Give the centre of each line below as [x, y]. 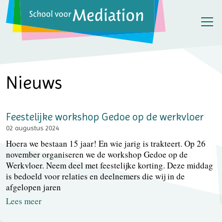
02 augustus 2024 [32, 128]
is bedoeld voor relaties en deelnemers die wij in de [95, 176]
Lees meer [24, 201]
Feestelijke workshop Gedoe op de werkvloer [105, 117]
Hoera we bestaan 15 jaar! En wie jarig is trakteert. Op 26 [106, 143]
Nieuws [34, 83]
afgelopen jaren [33, 187]
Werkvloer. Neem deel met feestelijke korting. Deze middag [110, 165]
